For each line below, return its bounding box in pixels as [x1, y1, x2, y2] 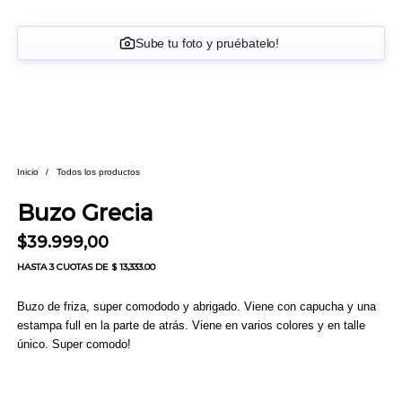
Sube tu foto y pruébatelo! [135, 36, 280, 51]
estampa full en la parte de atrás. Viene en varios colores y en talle [16, 318, 365, 332]
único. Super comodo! [16, 336, 131, 351]
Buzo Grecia [16, 199, 153, 227]
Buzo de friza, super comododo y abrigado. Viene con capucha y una [16, 299, 376, 313]
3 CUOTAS [48, 261, 92, 274]
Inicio [16, 166, 39, 177]
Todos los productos [56, 166, 140, 177]
